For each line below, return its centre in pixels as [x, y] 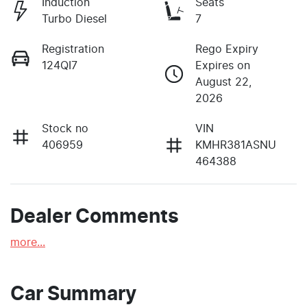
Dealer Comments [95, 218]
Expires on [223, 66]
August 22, [223, 83]
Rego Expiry [227, 50]
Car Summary [73, 295]
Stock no [65, 129]
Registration [73, 50]
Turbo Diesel [74, 20]
